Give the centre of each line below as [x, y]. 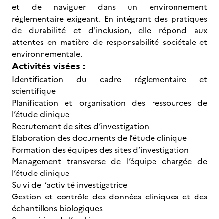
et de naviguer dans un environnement [109, 7]
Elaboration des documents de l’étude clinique [99, 138]
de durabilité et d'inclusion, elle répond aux [109, 30]
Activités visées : [48, 66]
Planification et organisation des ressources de [109, 103]
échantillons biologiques [58, 208]
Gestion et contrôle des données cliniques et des [109, 197]
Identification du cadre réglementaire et [109, 79]
